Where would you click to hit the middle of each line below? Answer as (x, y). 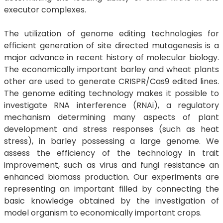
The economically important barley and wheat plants (111, 69)
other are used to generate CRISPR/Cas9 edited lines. (111, 81)
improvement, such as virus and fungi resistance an (111, 165)
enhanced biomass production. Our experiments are (111, 177)
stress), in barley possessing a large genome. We (111, 141)
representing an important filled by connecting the (111, 189)
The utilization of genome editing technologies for (111, 34)
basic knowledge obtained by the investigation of (111, 201)
